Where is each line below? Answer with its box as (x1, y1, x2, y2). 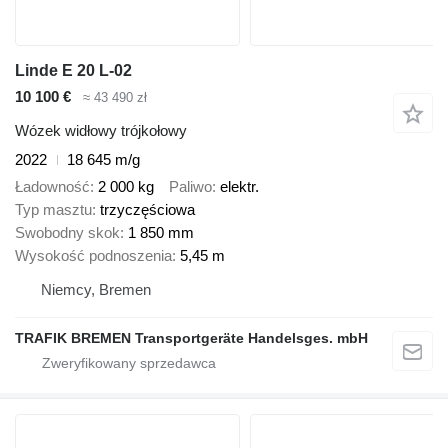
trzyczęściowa (100, 200, 195, 218)
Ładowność (15, 177, 90, 195)
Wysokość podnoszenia (15, 246, 172, 264)
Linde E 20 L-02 (15, 61, 132, 79)
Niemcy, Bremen (41, 280, 151, 298)
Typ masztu (15, 200, 92, 218)
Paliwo (169, 177, 212, 195)
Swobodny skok (15, 223, 120, 241)
